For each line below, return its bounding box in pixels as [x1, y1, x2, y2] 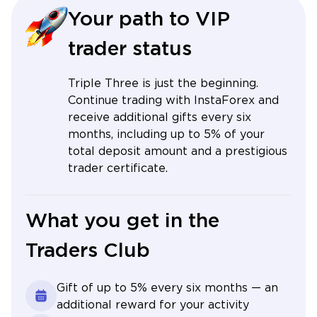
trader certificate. [68, 163, 168, 174]
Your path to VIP [68, 11, 230, 28]
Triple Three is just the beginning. [68, 78, 258, 89]
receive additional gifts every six [68, 112, 251, 123]
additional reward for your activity [57, 299, 249, 311]
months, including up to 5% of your [68, 129, 265, 140]
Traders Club [25, 242, 150, 260]
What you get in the [25, 212, 219, 230]
